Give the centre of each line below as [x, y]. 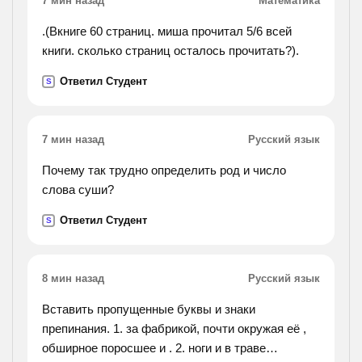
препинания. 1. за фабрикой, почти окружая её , [174, 328]
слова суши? [78, 189]
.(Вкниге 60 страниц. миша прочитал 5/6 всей [167, 31]
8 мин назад [73, 278]
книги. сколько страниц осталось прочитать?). [170, 51]
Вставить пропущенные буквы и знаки [149, 309]
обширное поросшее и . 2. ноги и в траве [154, 348]
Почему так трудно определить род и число [164, 170]
